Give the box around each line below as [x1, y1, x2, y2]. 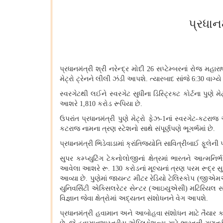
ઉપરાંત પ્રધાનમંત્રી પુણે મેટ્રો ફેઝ [60, 115, 160, 123]
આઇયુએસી [151, 185, 185, 193]
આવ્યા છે [60, 175, 86, 183]
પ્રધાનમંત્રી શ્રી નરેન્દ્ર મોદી [60, 65, 147, 73]
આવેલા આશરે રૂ [60, 165, 109, 173]
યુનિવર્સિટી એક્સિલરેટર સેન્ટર [60, 185, 149, 193]
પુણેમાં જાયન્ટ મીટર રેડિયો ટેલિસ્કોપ [90, 175, 197, 183]
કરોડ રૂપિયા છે [98, 100, 140, 108]
